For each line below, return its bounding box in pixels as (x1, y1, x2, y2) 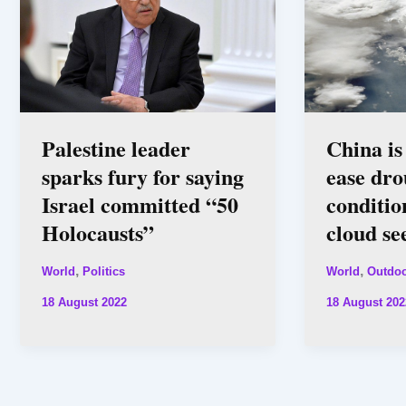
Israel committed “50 (42, 188, 238, 220)
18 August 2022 (42, 295, 127, 309)
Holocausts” (42, 216, 154, 248)
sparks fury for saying (42, 159, 244, 192)
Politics (82, 264, 125, 278)
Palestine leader (42, 131, 190, 164)
